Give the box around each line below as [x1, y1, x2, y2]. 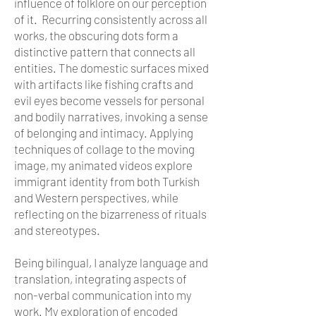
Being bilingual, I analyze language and [14, 255, 208, 269]
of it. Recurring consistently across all [14, 11, 207, 26]
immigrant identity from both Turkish [14, 174, 200, 188]
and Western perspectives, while [14, 190, 178, 205]
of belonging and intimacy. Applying [14, 125, 193, 140]
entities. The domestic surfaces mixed [14, 60, 209, 75]
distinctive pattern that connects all [14, 44, 195, 59]
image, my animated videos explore [14, 157, 193, 172]
